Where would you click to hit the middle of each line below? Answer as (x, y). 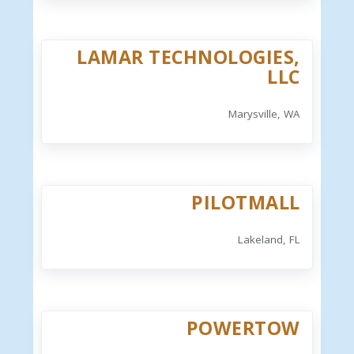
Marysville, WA (264, 114)
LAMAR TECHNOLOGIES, (188, 57)
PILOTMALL (246, 203)
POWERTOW (243, 328)
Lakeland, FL (269, 240)
